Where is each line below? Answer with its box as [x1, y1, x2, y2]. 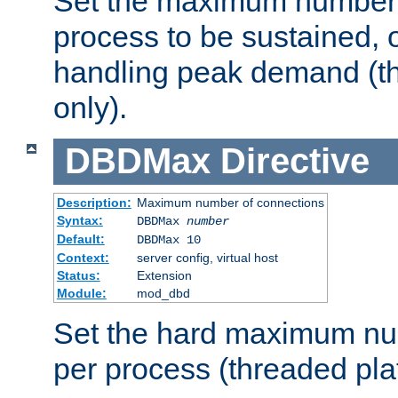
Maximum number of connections [136, 195, 324, 210]
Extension [136, 267, 192, 283]
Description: [56, 195, 131, 210]
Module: [56, 285, 107, 300]
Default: [56, 231, 105, 246]
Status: [56, 267, 100, 283]
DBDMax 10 [136, 232, 201, 247]
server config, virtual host [136, 250, 278, 265]
